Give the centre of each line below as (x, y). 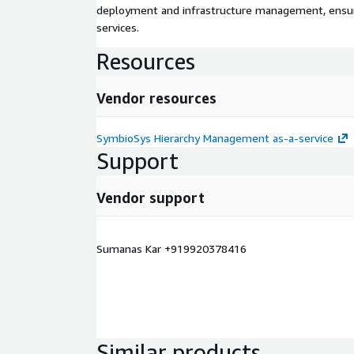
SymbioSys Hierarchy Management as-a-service (215, 137)
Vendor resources (156, 98)
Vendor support (151, 197)
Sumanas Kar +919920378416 (171, 248)
